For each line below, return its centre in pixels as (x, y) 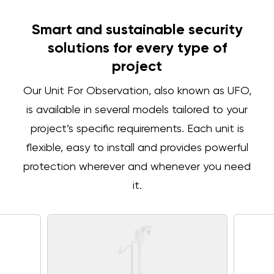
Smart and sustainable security (137, 30)
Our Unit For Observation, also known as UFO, (137, 91)
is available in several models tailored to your (137, 110)
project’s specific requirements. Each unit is (137, 129)
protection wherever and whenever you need (137, 167)
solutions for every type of (137, 48)
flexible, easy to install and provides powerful (137, 148)
